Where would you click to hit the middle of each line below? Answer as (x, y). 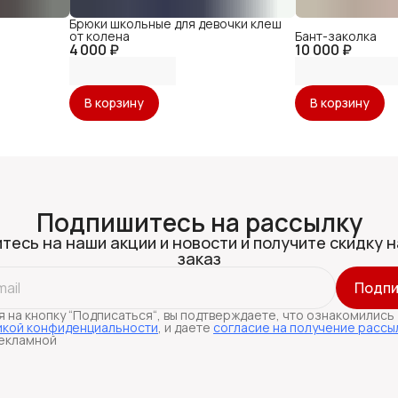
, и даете (186, 328)
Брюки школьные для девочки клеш (175, 24)
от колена (99, 36)
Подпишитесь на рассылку (199, 223)
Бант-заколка (336, 36)
